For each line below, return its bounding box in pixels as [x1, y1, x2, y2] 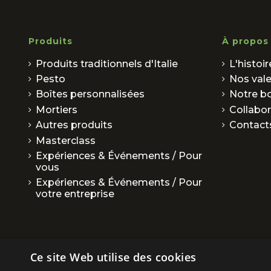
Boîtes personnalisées [36, 88, 145, 100]
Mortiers [36, 103, 77, 116]
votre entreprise [36, 188, 114, 200]
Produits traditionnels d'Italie [36, 57, 178, 70]
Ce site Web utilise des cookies [30, 250, 197, 264]
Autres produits [36, 119, 113, 131]
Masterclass [36, 134, 96, 146]
